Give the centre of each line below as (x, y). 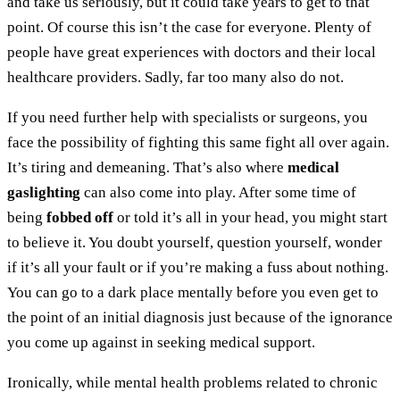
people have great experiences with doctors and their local (192, 53)
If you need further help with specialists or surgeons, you (187, 118)
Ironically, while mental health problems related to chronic (192, 383)
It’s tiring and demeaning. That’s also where (147, 168)
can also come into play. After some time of (218, 193)
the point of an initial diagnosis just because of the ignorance (200, 318)
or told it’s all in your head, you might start (250, 218)
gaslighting (44, 193)
